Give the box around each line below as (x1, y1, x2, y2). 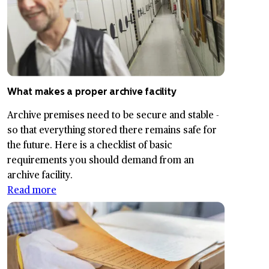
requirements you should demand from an (7, 153, 194, 167)
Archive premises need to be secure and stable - (7, 107, 219, 122)
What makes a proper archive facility (7, 86, 177, 98)
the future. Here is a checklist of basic (7, 138, 172, 152)
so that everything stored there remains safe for (7, 122, 217, 137)
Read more (7, 183, 56, 197)
